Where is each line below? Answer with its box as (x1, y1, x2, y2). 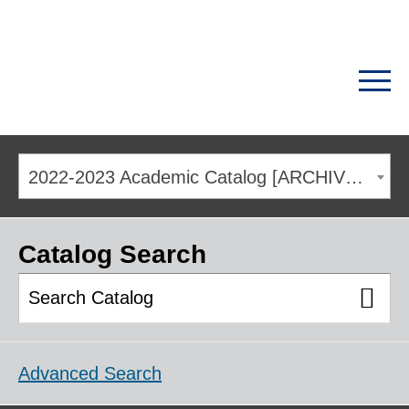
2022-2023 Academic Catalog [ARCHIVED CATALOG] (345, 167, 363, 187)
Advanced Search (18, 363, 162, 383)
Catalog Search (18, 240, 206, 268)
